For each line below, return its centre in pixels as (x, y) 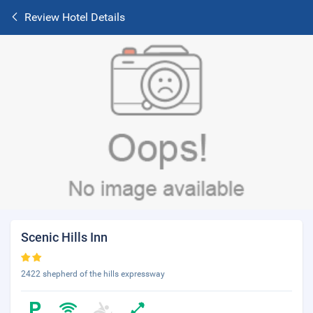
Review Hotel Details (75, 17)
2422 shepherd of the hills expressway (93, 274)
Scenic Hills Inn (64, 237)
